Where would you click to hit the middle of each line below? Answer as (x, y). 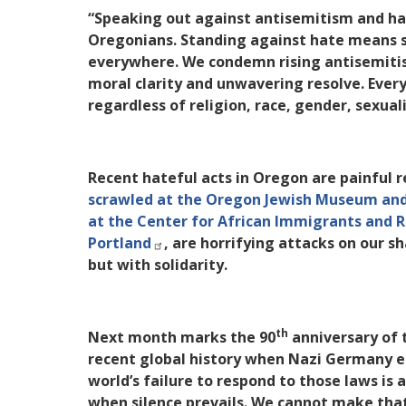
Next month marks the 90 (182, 338)
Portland (120, 243)
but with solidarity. (158, 265)
